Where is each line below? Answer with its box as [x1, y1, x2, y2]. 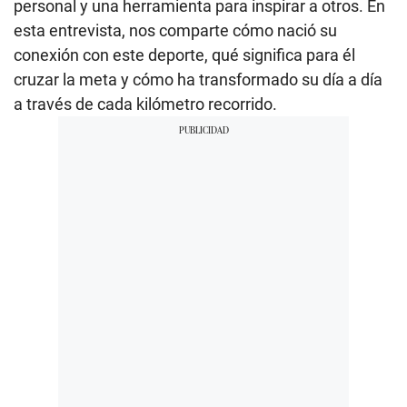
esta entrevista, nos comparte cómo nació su [14, 21, 337, 41]
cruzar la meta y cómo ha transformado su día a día [14, 70, 382, 90]
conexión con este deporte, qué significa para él [14, 45, 355, 65]
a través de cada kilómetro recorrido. [14, 94, 277, 114]
